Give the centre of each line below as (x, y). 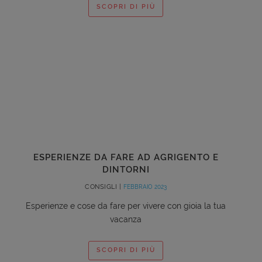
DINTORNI (126, 169)
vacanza (126, 219)
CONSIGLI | (104, 187)
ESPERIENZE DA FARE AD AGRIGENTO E (126, 157)
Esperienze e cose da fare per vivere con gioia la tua (126, 206)
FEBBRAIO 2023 (145, 187)
